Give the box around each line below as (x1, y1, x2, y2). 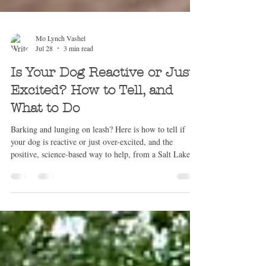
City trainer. (11, 213, 51, 225)
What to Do (11, 153, 80, 169)
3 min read (64, 96, 93, 106)
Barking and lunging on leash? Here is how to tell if (11, 176, 185, 188)
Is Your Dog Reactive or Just (11, 117, 194, 133)
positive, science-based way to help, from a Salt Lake (11, 201, 190, 213)
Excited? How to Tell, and (11, 135, 173, 151)
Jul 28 (36, 96, 53, 106)
